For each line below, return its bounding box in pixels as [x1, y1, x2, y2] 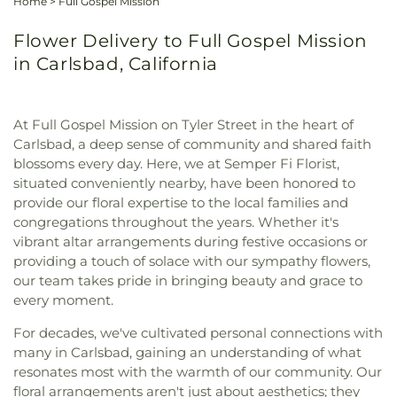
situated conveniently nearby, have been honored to [13, 175, 355, 192]
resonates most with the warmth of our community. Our [13, 363, 382, 381]
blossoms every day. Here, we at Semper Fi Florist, [13, 155, 339, 173]
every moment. [13, 292, 113, 309]
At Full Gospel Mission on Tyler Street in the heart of [13, 116, 354, 134]
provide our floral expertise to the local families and [13, 194, 348, 212]
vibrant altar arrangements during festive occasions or [13, 233, 368, 251]
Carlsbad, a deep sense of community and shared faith [13, 136, 371, 153]
